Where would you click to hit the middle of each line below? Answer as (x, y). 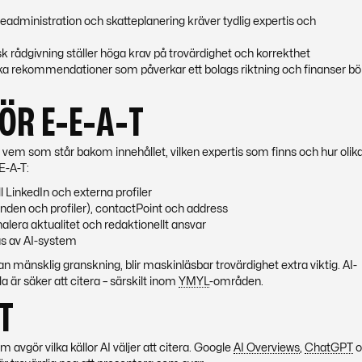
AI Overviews (267, 348)
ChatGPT (329, 348)
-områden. (236, 282)
